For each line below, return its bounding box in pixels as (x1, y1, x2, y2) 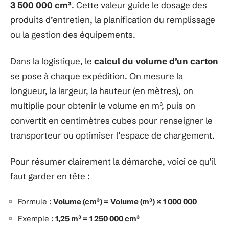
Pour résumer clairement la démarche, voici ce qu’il (10, 156, 216, 167)
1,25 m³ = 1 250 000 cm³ (55, 214, 140, 224)
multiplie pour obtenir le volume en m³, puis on (10, 100, 195, 111)
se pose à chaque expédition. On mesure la (10, 70, 183, 81)
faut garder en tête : (10, 171, 90, 182)
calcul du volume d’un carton (94, 55, 218, 66)
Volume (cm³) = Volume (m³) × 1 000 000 (53, 196, 197, 207)
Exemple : (18, 214, 55, 224)
